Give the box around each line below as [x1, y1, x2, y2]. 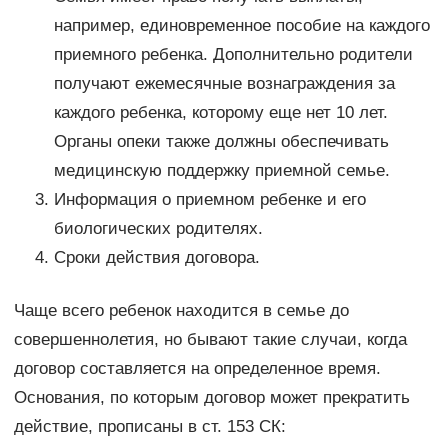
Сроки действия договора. [53, 248, 260, 268]
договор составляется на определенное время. [13, 359, 381, 379]
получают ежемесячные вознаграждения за [53, 74, 395, 94]
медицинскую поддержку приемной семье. [53, 161, 390, 181]
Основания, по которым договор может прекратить [13, 388, 410, 408]
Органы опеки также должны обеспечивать [53, 132, 389, 152]
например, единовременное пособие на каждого [53, 16, 430, 36]
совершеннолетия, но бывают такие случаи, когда [13, 330, 407, 350]
